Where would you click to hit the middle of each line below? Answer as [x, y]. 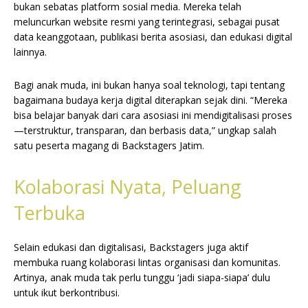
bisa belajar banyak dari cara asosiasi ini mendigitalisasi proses [153, 115]
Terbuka [49, 212]
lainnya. [30, 52]
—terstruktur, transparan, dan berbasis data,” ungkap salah [145, 130]
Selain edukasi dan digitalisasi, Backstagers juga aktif [131, 247]
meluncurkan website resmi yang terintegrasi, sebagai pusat [147, 21]
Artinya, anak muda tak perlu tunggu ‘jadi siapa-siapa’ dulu [142, 277]
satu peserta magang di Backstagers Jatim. [109, 145]
